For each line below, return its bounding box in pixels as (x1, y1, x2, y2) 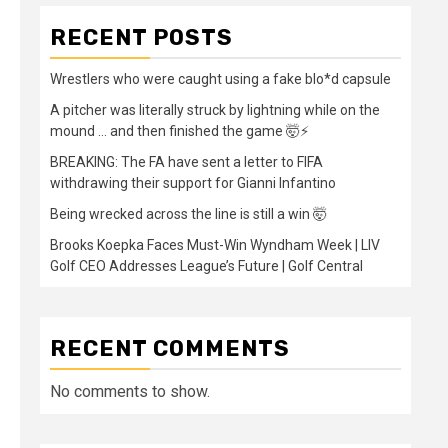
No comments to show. (50, 382, 210, 401)
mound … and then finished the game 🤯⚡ (50, 123, 309, 139)
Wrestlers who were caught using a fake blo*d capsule (50, 71, 391, 87)
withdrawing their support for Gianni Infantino (50, 175, 336, 191)
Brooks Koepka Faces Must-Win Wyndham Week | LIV (50, 237, 380, 253)
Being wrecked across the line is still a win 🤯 (50, 206, 327, 222)
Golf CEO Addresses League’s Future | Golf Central (50, 258, 363, 274)
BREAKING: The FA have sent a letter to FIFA (50, 154, 323, 170)
